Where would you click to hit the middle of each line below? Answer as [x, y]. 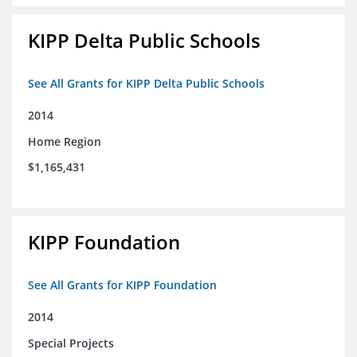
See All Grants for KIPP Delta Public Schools [146, 84]
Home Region [65, 142]
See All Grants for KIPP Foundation [122, 285]
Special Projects [71, 343]
